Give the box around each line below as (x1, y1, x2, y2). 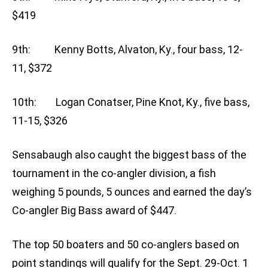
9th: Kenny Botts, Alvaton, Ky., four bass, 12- (12, 43, 243, 56)
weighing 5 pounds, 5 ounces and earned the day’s (12, 185, 252, 199)
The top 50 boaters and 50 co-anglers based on (12, 238, 239, 251)
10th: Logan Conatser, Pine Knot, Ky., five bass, (12, 96, 249, 109)
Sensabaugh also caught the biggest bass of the (12, 148, 246, 162)
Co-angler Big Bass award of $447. (12, 204, 176, 217)
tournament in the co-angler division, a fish (12, 167, 216, 180)
